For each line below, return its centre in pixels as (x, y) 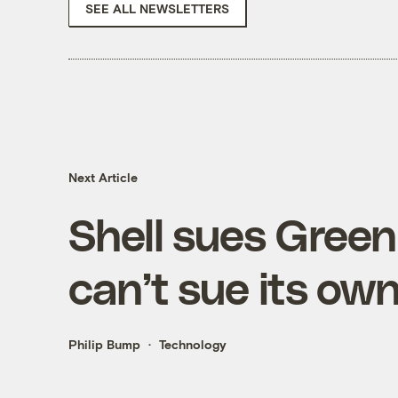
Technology (192, 345)
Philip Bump (104, 345)
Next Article (103, 178)
